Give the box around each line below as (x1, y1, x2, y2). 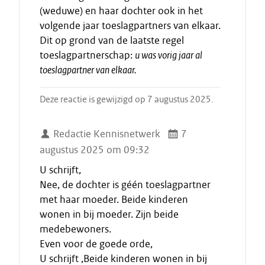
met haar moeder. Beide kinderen (40, 193, 188, 206)
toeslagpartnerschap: (40, 49, 135, 62)
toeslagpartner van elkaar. (40, 64, 138, 77)
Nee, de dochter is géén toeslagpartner (40, 179, 211, 192)
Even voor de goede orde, (40, 238, 153, 251)
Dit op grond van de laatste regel (40, 34, 184, 47)
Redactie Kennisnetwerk (51, 128, 161, 141)
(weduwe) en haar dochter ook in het (40, 5, 203, 18)
